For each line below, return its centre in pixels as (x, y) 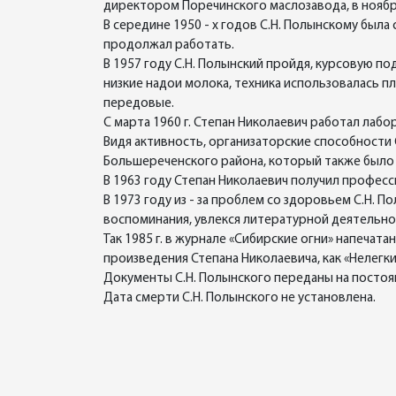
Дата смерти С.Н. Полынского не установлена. (240, 298)
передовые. (139, 104)
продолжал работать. (169, 46)
